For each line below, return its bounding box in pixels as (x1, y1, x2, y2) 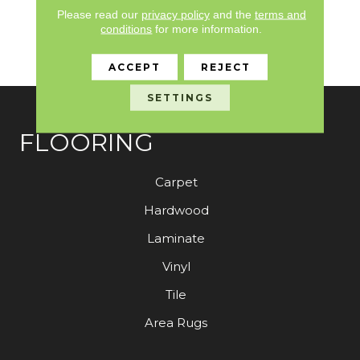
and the (209, 7, 255, 20)
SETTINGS (146, 91, 213, 103)
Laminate (147, 230, 205, 246)
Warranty (188, 47, 239, 63)
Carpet (154, 174, 198, 190)
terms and (254, 7, 306, 20)
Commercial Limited (188, 31, 303, 47)
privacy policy (141, 7, 210, 20)
